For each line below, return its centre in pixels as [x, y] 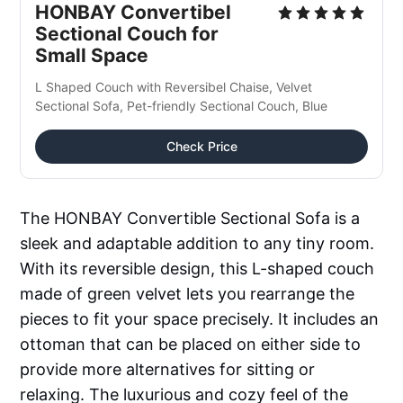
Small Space [92, 55]
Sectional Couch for [127, 33]
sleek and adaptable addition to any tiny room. [197, 243]
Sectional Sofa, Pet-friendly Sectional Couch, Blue [182, 105]
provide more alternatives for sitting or [168, 369]
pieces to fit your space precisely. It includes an [200, 318]
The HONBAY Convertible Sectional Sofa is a [190, 218]
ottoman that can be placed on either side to [191, 344]
